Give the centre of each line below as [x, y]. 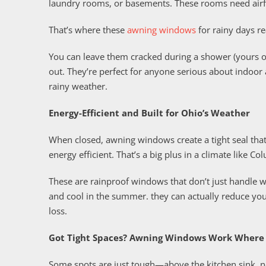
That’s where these [88, 29]
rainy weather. [78, 86]
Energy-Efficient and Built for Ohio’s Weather [149, 113]
